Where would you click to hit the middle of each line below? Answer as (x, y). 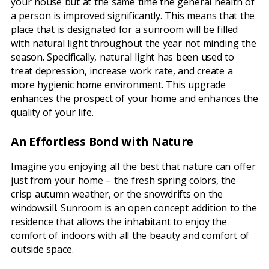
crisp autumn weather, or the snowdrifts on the (117, 194)
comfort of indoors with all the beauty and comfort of (130, 236)
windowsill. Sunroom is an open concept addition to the (134, 208)
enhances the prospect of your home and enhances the (134, 98)
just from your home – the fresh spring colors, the (123, 180)
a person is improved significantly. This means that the (133, 15)
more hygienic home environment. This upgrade (119, 84)
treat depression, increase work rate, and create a (122, 71)
